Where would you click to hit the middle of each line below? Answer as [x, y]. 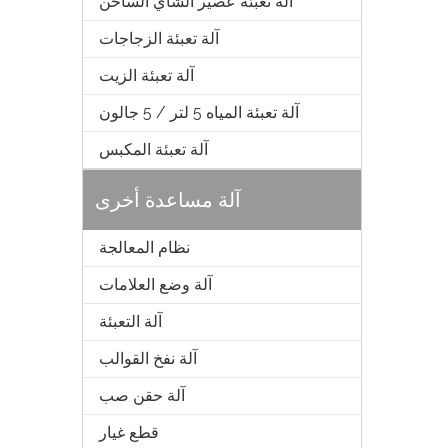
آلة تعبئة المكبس [153, 149]
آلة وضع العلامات [155, 284]
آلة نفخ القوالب [148, 358]
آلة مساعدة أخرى [168, 200]
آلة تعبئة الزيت [146, 75]
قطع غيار [129, 432]
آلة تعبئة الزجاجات [159, 38]
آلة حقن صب [142, 395]
